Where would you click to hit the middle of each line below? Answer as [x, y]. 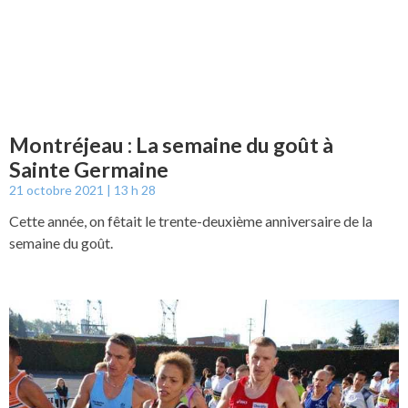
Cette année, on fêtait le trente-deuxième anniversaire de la [191, 220]
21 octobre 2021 [58, 189]
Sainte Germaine [89, 169]
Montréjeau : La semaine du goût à [171, 144]
